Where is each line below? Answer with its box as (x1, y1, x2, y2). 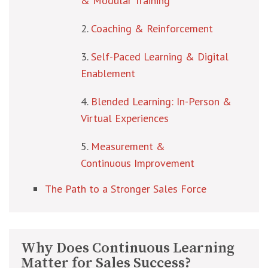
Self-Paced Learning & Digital (91, 50, 229, 63)
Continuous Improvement (81, 156, 194, 170)
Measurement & (91, 139, 165, 153)
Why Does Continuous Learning (21, 239, 234, 257)
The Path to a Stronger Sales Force (45, 182, 206, 196)
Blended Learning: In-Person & (91, 95, 232, 108)
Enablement (81, 66, 135, 80)
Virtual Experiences (81, 111, 169, 125)
